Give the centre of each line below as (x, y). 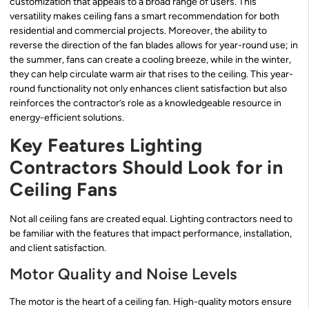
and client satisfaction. (58, 248)
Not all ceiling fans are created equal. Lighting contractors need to (151, 219)
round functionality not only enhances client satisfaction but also (148, 89)
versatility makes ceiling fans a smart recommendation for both (144, 17)
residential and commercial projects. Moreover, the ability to (138, 31)
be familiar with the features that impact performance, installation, (151, 234)
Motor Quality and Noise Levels (123, 274)
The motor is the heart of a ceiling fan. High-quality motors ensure (151, 301)
